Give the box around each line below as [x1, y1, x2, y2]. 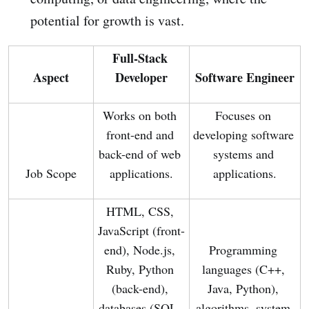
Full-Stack [112, 49, 168, 68]
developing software [192, 126, 294, 143]
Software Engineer [195, 68, 295, 87]
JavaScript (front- [98, 222, 185, 239]
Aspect [33, 68, 69, 87]
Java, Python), [208, 280, 279, 297]
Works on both [103, 107, 177, 124]
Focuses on [215, 107, 271, 124]
